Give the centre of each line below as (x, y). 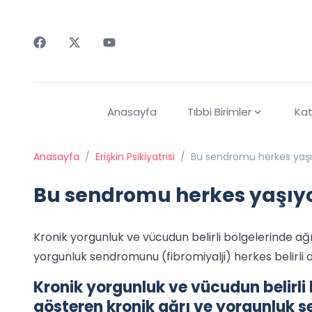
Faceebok (60, 56)
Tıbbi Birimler (219, 112)
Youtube (125, 56)
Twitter (87, 56)
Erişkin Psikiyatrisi (135, 157)
